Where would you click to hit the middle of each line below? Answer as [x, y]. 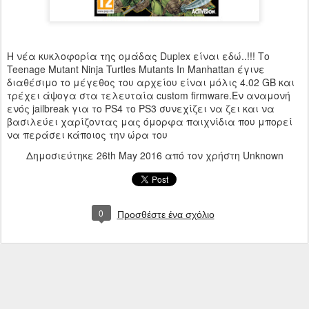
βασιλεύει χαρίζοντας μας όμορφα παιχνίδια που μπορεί [150, 121]
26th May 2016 [129, 155]
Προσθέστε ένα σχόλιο [166, 214]
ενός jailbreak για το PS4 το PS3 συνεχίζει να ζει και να [141, 108]
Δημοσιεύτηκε [61, 155]
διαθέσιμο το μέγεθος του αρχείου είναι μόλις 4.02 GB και [151, 82]
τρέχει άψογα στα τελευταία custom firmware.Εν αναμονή [149, 95]
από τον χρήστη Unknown [222, 155]
